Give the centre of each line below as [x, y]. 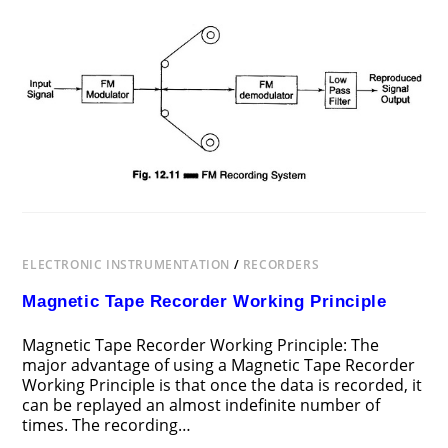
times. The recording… [107, 425]
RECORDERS [281, 265]
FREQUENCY [176, 30]
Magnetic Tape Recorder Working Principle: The [201, 345]
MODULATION [183, 43]
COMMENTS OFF [87, 18]
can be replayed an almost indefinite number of [201, 405]
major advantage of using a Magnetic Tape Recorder [219, 365]
